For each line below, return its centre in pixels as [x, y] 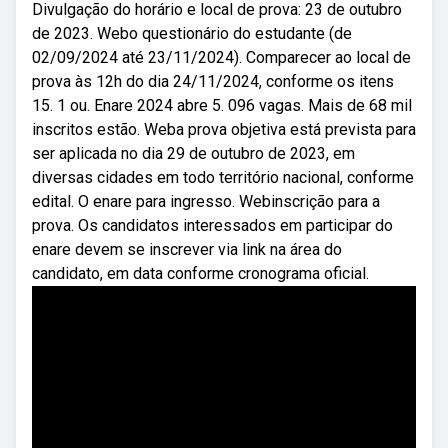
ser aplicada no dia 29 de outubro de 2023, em [193, 153]
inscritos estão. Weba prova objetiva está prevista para [224, 129]
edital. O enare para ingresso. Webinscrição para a [206, 201]
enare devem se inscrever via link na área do [187, 249]
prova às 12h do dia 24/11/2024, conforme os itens [213, 81]
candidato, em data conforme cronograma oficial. [200, 273]
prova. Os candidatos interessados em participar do [212, 225]
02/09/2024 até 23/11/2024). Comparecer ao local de [221, 57]
